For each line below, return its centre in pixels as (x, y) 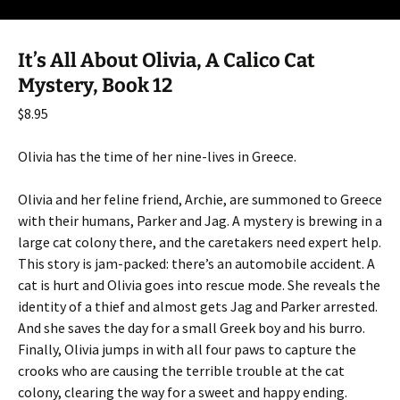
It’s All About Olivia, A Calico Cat (167, 61)
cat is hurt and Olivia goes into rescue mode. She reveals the (199, 285)
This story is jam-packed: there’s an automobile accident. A (196, 264)
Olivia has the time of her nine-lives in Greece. (157, 157)
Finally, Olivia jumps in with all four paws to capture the (187, 350)
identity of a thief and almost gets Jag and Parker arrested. (198, 307)
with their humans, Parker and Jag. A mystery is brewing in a (200, 221)
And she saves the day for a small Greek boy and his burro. (192, 328)
